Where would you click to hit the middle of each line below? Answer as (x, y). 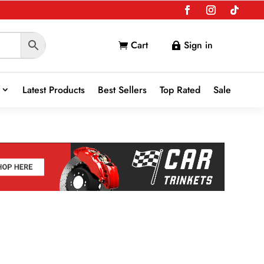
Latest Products (54, 90)
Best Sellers (122, 90)
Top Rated (180, 90)
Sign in (199, 45)
